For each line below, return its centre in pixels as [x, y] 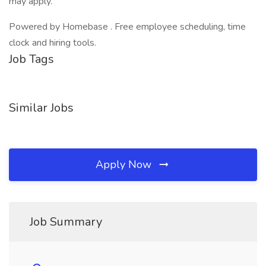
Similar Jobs [41, 108]
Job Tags [31, 59]
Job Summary [66, 222]
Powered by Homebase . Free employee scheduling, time [127, 27]
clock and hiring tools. [53, 43]
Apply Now [125, 164]
